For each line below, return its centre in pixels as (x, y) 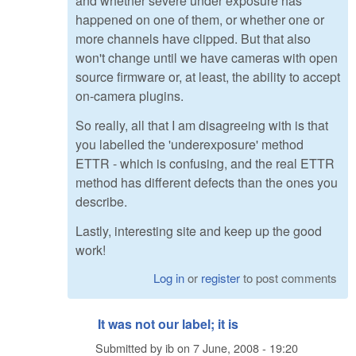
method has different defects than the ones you (207, 182)
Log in (169, 278)
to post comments (289, 278)
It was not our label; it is (168, 324)
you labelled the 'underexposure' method (190, 144)
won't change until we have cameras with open (207, 58)
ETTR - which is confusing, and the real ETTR (205, 163)
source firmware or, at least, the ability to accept (208, 77)
